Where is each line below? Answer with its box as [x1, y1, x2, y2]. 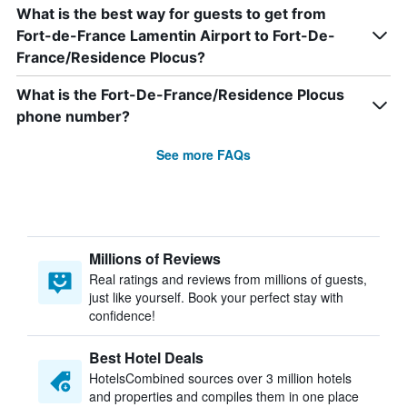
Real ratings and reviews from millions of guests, [89, 270, 367, 288]
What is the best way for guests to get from [16, 5, 326, 23]
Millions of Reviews [89, 248, 221, 269]
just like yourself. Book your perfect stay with [89, 288, 343, 306]
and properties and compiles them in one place [89, 387, 359, 405]
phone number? [16, 107, 130, 125]
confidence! [89, 306, 155, 324]
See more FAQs [156, 145, 251, 164]
